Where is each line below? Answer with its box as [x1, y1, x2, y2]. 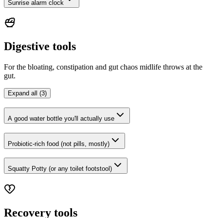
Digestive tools [4, 40, 76, 53]
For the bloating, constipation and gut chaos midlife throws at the [4, 63, 202, 72]
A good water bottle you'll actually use [8, 114, 114, 122]
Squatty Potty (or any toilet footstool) [8, 165, 112, 173]
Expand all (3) [8, 90, 47, 97]
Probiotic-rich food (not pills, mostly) [8, 140, 109, 147]
